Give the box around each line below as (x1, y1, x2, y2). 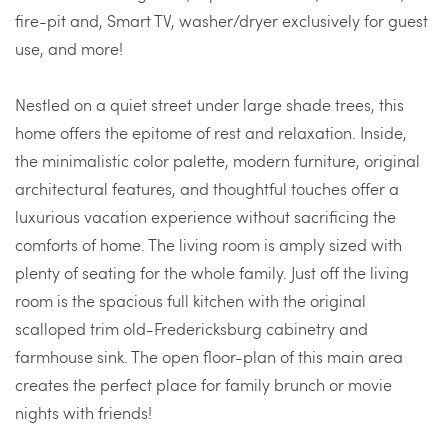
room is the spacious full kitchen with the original (15, 290, 366, 311)
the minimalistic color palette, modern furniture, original (15, 150, 420, 171)
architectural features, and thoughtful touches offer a (15, 178, 399, 199)
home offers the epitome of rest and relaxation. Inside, (15, 122, 407, 143)
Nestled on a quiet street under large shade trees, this (15, 94, 404, 115)
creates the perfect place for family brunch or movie (15, 374, 392, 395)
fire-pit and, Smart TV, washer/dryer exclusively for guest (15, 10, 428, 31)
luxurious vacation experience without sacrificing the (15, 206, 396, 227)
